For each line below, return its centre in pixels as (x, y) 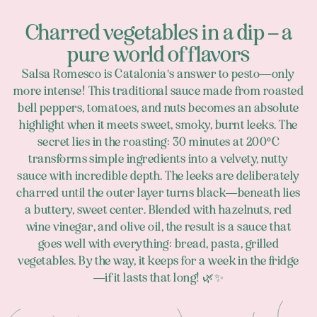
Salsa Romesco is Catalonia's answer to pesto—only (158, 74)
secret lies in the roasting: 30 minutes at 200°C (158, 142)
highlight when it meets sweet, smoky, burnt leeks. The (158, 125)
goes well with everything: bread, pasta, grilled (158, 243)
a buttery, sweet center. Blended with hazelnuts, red (158, 209)
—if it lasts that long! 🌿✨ (158, 277)
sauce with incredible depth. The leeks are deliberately (158, 175)
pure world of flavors (158, 54)
